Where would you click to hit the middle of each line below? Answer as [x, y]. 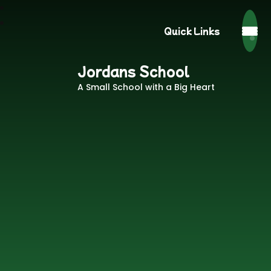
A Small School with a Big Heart [146, 87]
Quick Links [192, 31]
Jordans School [134, 71]
